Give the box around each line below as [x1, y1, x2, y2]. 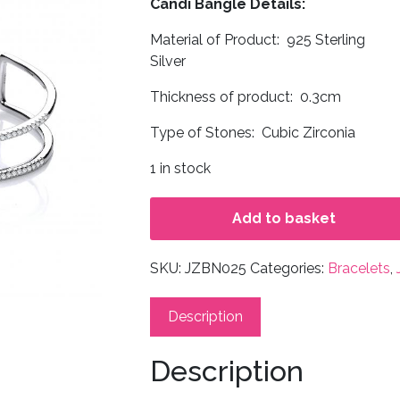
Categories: [250, 260, 328, 278]
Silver [150, 53, 186, 71]
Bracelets [328, 260, 390, 278]
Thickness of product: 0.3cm [150, 88, 341, 106]
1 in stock [150, 160, 211, 178]
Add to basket [232, 210, 336, 228]
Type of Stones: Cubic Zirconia [150, 124, 355, 142]
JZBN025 [185, 260, 246, 278]
